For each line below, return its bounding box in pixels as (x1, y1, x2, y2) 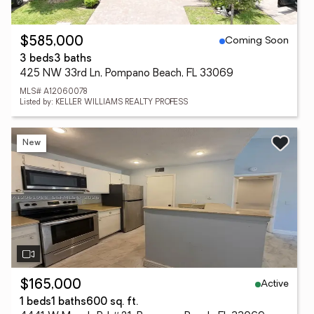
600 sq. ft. (86, 297, 138, 308)
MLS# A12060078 (20, 88, 87, 96)
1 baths (51, 297, 86, 308)
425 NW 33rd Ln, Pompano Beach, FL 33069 (20, 69, 233, 79)
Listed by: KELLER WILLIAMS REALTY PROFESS (20, 99, 188, 107)
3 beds (20, 54, 54, 64)
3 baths (54, 54, 92, 64)
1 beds (20, 297, 51, 308)
